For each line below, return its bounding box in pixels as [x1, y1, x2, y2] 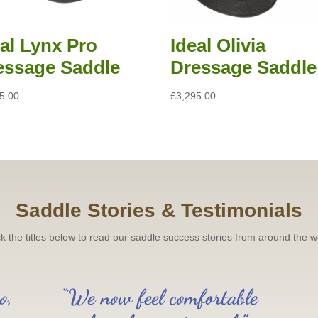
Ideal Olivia [170, 35, 266, 57]
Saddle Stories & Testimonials [16, 199, 302, 221]
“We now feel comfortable [60, 283, 258, 309]
